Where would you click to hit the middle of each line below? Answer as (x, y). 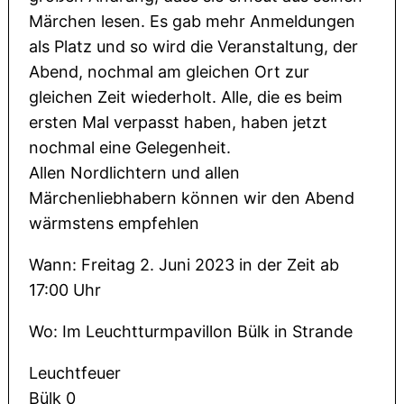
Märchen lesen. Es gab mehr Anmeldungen (193, 22)
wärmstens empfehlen (115, 224)
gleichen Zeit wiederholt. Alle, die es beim (186, 97)
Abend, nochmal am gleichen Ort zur (170, 72)
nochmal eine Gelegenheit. (130, 148)
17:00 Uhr (65, 290)
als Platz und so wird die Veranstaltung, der (194, 47)
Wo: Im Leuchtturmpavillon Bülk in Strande (191, 332)
